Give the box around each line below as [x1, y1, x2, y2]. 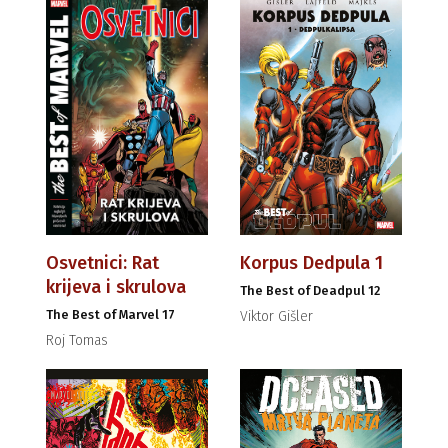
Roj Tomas [46, 332, 108, 350]
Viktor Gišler [240, 308, 313, 326]
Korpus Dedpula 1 [240, 252, 383, 275]
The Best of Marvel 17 [46, 307, 175, 323]
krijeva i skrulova [46, 276, 186, 299]
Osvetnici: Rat [46, 252, 159, 275]
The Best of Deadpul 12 [240, 283, 380, 299]
